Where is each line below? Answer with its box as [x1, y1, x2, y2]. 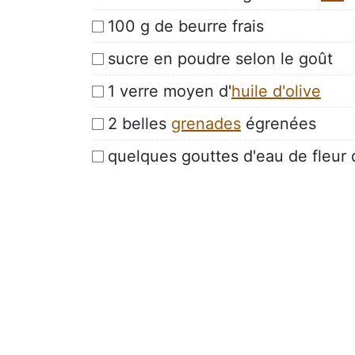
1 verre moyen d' [108, 81, 231, 101]
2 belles [108, 113, 171, 133]
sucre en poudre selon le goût [108, 48, 333, 68]
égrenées [241, 113, 316, 133]
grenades [171, 113, 241, 133]
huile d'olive [231, 81, 321, 101]
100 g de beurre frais [108, 16, 264, 36]
